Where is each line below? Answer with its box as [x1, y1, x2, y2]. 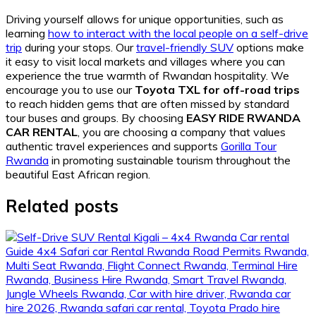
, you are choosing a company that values [78, 124, 286, 139]
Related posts [6, 195, 119, 217]
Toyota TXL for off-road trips [135, 82, 300, 97]
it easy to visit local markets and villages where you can [6, 54, 285, 68]
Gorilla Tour [221, 138, 276, 153]
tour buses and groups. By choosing [6, 110, 186, 125]
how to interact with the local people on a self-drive [48, 25, 308, 40]
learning [6, 25, 48, 40]
